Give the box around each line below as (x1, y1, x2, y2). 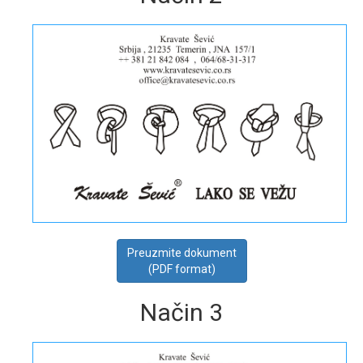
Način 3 (140, 297, 223, 327)
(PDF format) (147, 262, 216, 275)
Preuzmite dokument (126, 246, 237, 259)
